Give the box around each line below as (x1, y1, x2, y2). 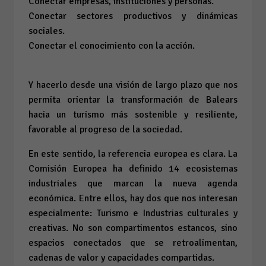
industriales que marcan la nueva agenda (28, 177, 237, 189)
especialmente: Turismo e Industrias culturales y (28, 207, 237, 219)
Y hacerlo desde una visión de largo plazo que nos (28, 78, 237, 91)
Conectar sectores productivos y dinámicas (28, 9, 237, 22)
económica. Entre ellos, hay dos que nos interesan (28, 192, 237, 204)
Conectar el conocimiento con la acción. (28, 39, 195, 52)
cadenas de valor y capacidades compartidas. (28, 251, 214, 264)
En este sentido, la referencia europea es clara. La (28, 147, 237, 160)
